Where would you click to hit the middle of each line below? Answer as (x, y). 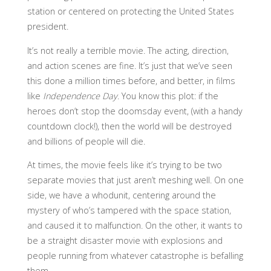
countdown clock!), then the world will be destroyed (129, 126)
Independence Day (79, 96)
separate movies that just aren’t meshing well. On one (135, 180)
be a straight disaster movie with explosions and (125, 241)
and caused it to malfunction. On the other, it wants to (135, 226)
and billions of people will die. (86, 141)
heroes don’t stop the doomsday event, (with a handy (135, 111)
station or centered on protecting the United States (130, 11)
